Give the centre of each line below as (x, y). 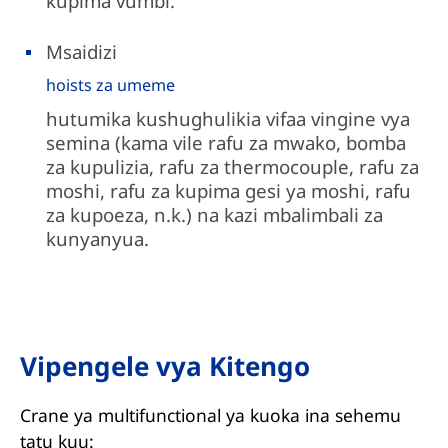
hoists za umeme (111, 85)
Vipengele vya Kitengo (164, 365)
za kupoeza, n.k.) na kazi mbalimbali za (215, 215)
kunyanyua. (98, 239)
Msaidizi (82, 51)
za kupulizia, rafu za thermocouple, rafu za (233, 167)
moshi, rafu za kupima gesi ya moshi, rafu (229, 191)
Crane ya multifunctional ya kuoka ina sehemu (210, 415)
